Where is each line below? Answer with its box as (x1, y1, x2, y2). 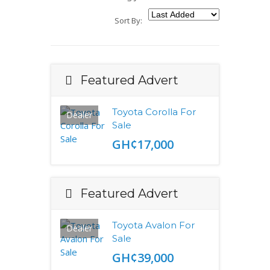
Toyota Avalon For (111, 219, 195, 231)
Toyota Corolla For (111, 106, 196, 118)
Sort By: (115, 15, 142, 26)
